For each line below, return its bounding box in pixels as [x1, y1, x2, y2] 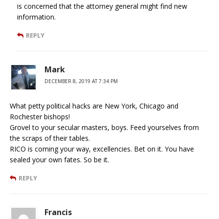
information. [17, 12, 56, 22]
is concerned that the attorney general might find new [17, 1, 187, 11]
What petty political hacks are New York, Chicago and [10, 101, 178, 110]
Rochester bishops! [10, 111, 70, 121]
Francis [44, 206, 72, 218]
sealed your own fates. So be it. [10, 154, 109, 164]
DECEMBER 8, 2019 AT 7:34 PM [44, 77, 118, 85]
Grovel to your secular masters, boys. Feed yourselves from [10, 122, 199, 132]
